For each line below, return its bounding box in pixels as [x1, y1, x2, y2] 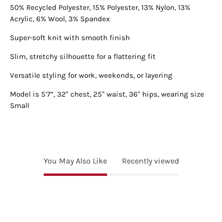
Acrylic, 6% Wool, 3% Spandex [10, 14, 110, 23]
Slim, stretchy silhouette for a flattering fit [10, 52, 156, 61]
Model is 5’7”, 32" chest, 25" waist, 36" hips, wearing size [10, 90, 204, 99]
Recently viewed [121, 156, 179, 166]
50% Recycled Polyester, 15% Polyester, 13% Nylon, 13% [10, 2, 190, 12]
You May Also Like [43, 156, 107, 166]
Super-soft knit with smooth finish [10, 33, 130, 42]
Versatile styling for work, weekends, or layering [10, 70, 172, 80]
